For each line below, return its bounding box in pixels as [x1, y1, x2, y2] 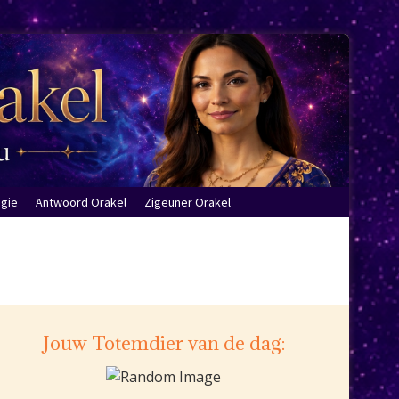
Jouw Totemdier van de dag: [42, 331, 285, 356]
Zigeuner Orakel [144, 194, 231, 211]
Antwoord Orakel [36, 194, 126, 211]
